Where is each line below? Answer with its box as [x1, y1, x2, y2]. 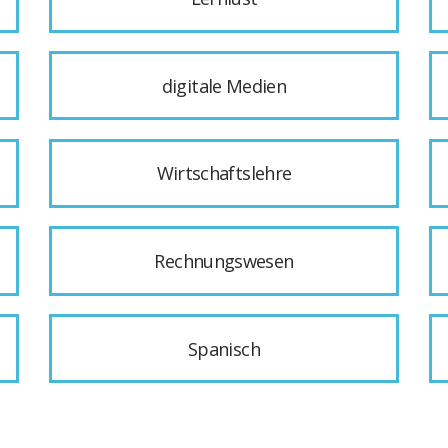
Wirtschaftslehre [156, 161, 292, 186]
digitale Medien [161, 73, 287, 98]
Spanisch [188, 336, 260, 361]
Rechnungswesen [154, 248, 294, 273]
